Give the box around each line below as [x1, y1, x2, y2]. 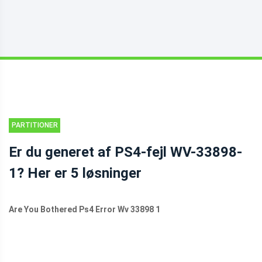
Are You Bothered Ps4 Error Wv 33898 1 [9, 205, 160, 214]
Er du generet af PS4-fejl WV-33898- [9, 144, 242, 160]
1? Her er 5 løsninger [9, 165, 142, 181]
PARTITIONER [11, 121, 58, 129]
